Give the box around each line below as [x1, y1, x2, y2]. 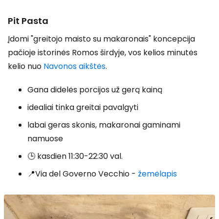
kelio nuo [8, 60, 44, 72]
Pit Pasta [8, 14, 48, 27]
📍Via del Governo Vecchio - [27, 168, 138, 179]
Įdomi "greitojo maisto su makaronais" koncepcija [8, 33, 195, 44]
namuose [27, 132, 63, 144]
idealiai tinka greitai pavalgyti [27, 101, 138, 113]
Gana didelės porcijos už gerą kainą [27, 84, 162, 95]
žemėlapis [138, 168, 177, 179]
